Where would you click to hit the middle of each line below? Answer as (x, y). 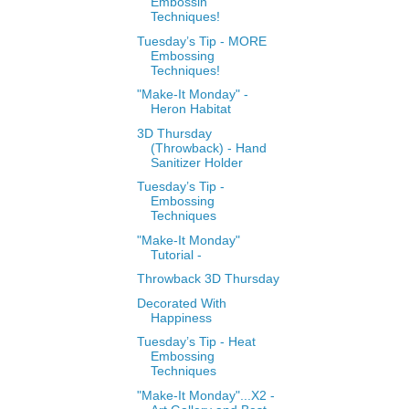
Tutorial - (176, 254)
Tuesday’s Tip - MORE (201, 41)
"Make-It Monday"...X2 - (205, 395)
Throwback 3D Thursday (208, 279)
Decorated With (181, 303)
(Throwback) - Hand (208, 147)
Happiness (181, 317)
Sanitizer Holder (196, 162)
